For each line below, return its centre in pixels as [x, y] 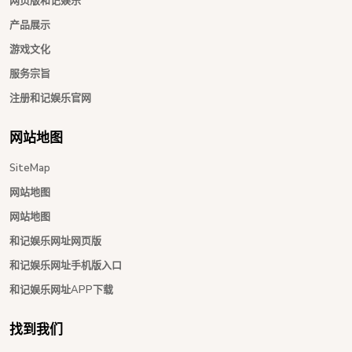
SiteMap [30, 168]
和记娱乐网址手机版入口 [66, 265]
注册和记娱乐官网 [50, 98]
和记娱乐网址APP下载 [61, 290]
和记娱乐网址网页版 [55, 241]
